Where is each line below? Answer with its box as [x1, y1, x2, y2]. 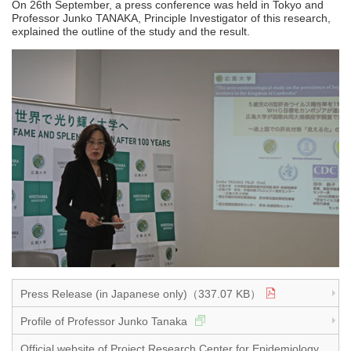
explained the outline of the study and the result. [12, 24, 250, 38]
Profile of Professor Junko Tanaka [20, 315, 190, 328]
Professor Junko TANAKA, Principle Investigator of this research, [12, 11, 331, 24]
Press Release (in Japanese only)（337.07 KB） [20, 288, 261, 301]
